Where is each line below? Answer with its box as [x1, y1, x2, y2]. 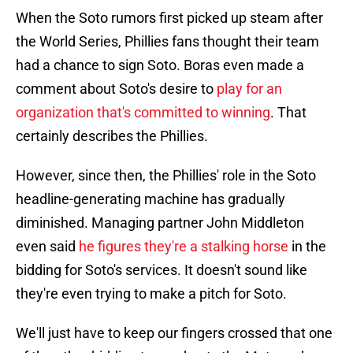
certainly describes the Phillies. [16, 128, 208, 145]
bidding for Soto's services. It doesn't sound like [16, 262, 307, 279]
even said [16, 238, 79, 255]
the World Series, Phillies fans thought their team [16, 33, 319, 50]
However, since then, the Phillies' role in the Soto [16, 167, 316, 184]
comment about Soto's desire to [16, 80, 217, 98]
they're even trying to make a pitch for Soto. [16, 285, 287, 303]
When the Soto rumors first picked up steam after [16, 9, 323, 27]
